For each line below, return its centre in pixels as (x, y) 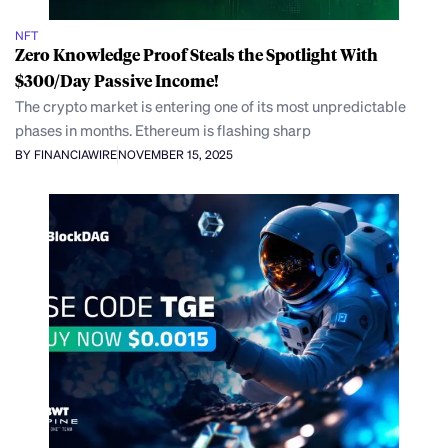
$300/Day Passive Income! (117, 81)
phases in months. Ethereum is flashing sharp (163, 130)
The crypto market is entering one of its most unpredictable (210, 106)
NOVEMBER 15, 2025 (175, 155)
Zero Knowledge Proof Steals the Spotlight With (196, 55)
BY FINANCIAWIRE (66, 155)
